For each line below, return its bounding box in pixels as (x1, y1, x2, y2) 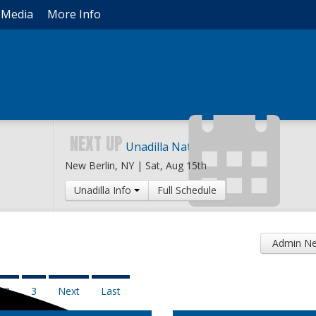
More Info (47, 6, 101, 22)
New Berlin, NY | (64, 159, 145, 172)
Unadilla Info (73, 183, 134, 197)
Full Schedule (157, 183, 217, 197)
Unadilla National (125, 139, 217, 154)
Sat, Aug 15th (145, 159, 207, 172)
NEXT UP (69, 131, 123, 157)
